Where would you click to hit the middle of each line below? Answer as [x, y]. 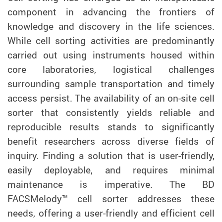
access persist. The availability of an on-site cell [111, 98]
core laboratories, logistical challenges [111, 69]
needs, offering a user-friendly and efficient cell [111, 213]
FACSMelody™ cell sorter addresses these [111, 198]
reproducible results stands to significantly [111, 127]
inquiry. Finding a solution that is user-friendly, [111, 155]
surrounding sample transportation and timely [111, 83]
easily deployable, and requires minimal [111, 170]
